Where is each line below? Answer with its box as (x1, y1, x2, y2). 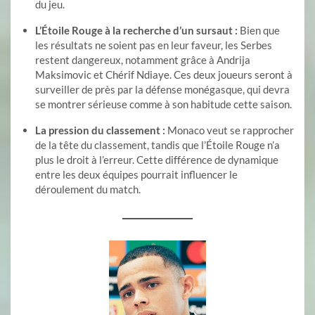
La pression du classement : (35, 124, 165, 136)
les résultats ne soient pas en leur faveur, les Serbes (35, 39, 272, 51)
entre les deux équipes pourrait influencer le (35, 168, 238, 181)
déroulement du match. (35, 183, 141, 195)
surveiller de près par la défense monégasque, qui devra (35, 83, 290, 96)
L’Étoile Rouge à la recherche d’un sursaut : (35, 24, 238, 37)
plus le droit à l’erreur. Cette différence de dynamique (35, 153, 278, 166)
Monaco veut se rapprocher (165, 124, 294, 136)
